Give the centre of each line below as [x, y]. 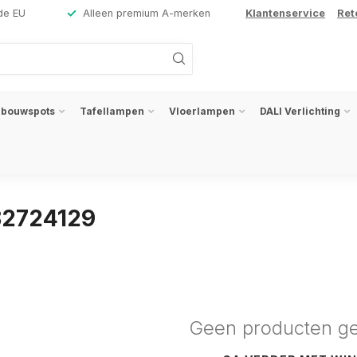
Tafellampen [112, 111]
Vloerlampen [202, 111]
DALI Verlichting [300, 111]
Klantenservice [285, 13]
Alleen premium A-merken [147, 13]
